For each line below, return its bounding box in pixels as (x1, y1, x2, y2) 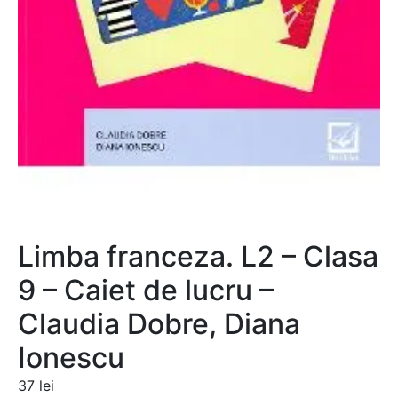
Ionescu (18, 340, 124, 376)
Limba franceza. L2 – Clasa (18, 239, 378, 275)
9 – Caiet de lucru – (18, 273, 274, 308)
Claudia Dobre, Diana (18, 306, 300, 342)
